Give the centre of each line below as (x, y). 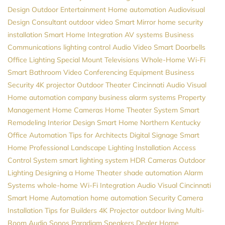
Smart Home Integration (83, 34)
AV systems (144, 34)
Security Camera (176, 198)
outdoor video (91, 22)
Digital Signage (154, 135)
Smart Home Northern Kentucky (149, 122)
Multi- (195, 210)
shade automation (153, 173)
